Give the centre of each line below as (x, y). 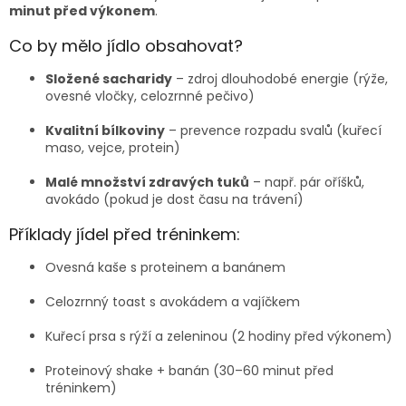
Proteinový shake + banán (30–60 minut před (189, 371)
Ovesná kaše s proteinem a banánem (165, 268)
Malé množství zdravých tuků (147, 183)
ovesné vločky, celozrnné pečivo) (150, 97)
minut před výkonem (82, 11)
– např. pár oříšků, (307, 183)
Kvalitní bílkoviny (105, 131)
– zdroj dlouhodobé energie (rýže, (280, 79)
